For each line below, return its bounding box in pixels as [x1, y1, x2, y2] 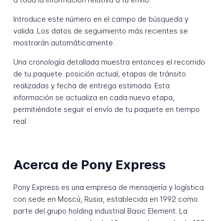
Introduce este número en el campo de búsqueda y [13, 14, 188, 24]
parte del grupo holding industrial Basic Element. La [13, 206, 187, 216]
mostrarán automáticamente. [13, 38, 114, 48]
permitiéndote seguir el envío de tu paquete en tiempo [13, 105, 200, 114]
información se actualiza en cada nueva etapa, [13, 93, 175, 103]
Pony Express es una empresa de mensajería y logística [13, 183, 204, 192]
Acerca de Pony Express [13, 156, 166, 172]
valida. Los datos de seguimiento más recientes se [13, 26, 188, 36]
